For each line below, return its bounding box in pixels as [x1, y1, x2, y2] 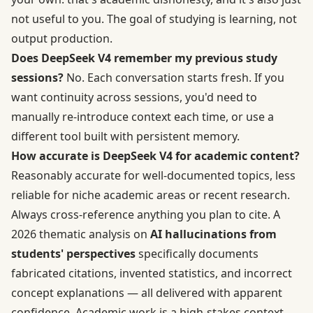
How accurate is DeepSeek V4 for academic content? [11, 148, 300, 164]
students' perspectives [11, 246, 136, 262]
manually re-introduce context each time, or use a [11, 109, 274, 125]
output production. [11, 31, 112, 47]
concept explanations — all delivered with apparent [11, 285, 282, 301]
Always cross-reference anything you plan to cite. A [11, 207, 280, 223]
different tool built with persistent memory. [11, 129, 240, 145]
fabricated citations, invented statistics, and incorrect [11, 265, 292, 282]
